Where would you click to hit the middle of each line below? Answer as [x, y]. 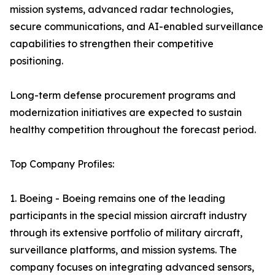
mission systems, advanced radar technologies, [122, 9]
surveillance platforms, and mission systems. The [123, 250]
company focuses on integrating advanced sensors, [132, 267]
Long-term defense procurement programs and [123, 95]
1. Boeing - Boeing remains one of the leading [118, 198]
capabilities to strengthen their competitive [112, 44]
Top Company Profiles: [62, 164]
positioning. [37, 61]
